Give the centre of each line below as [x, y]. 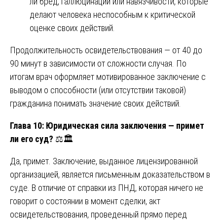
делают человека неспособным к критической [112, 14]
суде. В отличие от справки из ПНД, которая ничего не [107, 187]
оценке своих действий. [72, 28]
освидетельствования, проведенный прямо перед [98, 214]
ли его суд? [32, 139]
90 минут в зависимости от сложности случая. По [98, 63]
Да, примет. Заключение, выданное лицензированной [104, 161]
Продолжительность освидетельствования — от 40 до [106, 50]
